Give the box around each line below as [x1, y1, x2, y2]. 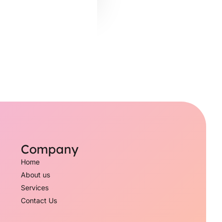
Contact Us [20, 196, 57, 205]
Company [20, 141, 79, 157]
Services [20, 183, 49, 192]
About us [20, 170, 50, 179]
